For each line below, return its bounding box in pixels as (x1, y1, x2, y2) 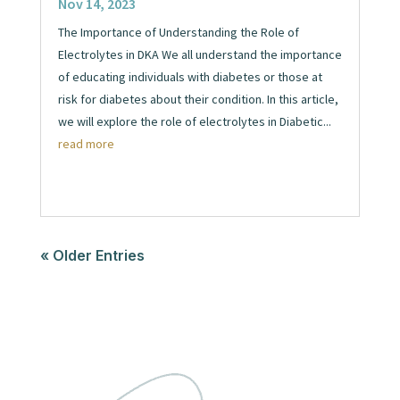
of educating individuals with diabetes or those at (57, 69, 322, 86)
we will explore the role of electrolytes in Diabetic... (57, 113, 331, 130)
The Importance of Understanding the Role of (57, 24, 299, 41)
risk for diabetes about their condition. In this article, (57, 91, 338, 108)
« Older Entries (39, 246, 145, 265)
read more (57, 136, 114, 153)
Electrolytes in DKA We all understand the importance (57, 46, 342, 63)
